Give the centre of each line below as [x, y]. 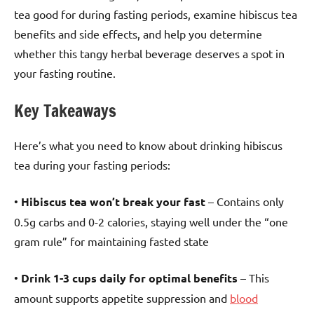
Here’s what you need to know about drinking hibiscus [148, 145]
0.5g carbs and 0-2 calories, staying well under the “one [151, 221]
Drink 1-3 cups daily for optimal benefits [129, 278]
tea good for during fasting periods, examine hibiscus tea [156, 14]
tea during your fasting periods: [92, 164]
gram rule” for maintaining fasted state [111, 241]
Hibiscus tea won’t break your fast [113, 201]
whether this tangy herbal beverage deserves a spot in [149, 53]
